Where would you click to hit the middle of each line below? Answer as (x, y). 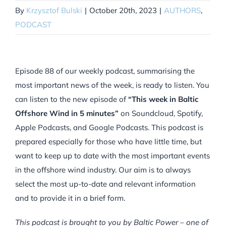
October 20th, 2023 (123, 10)
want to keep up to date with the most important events (112, 155)
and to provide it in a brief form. (70, 198)
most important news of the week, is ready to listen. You (112, 85)
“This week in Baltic (163, 99)
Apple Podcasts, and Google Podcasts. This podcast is (109, 127)
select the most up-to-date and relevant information (105, 184)
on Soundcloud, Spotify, (160, 113)
